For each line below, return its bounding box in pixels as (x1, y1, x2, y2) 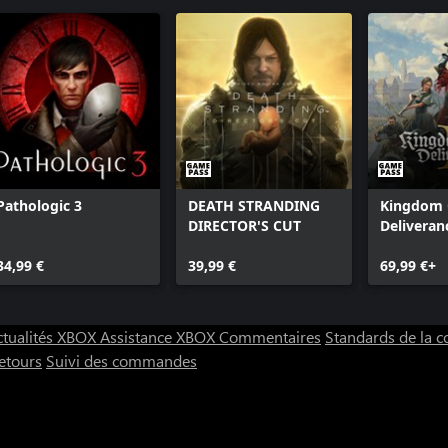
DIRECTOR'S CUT (188, 216, 301, 235)
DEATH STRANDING (188, 196, 320, 215)
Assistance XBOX (100, 326, 219, 347)
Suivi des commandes (46, 350, 197, 371)
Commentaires (219, 326, 321, 347)
